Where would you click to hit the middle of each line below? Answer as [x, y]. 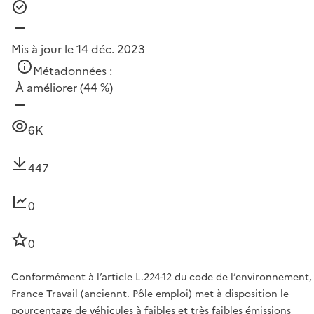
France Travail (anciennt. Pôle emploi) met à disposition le [150, 294]
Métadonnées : [73, 71]
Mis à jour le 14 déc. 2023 [78, 49]
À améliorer [46, 88]
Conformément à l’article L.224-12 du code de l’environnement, [162, 278]
